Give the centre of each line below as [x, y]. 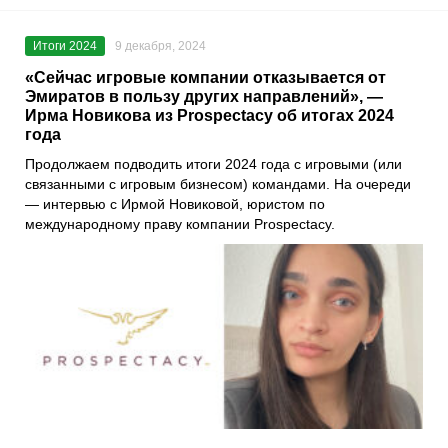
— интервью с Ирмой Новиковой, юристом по [175, 203]
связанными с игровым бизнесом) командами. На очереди [218, 183]
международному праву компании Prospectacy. [180, 223]
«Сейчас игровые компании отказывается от [205, 77]
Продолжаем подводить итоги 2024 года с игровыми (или [213, 163]
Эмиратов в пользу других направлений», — [204, 96]
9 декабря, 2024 [160, 45]
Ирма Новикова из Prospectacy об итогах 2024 [209, 115]
